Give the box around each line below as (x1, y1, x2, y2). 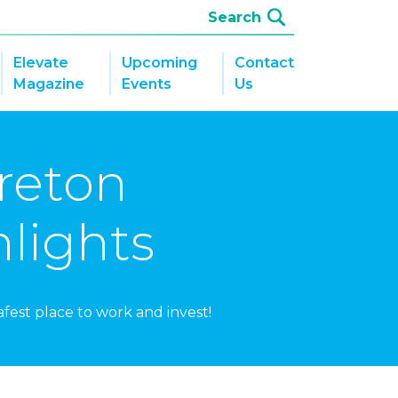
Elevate (13, 53, 68, 71)
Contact (235, 53, 294, 71)
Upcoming (122, 53, 197, 71)
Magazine (13, 75, 84, 92)
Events (122, 75, 171, 92)
